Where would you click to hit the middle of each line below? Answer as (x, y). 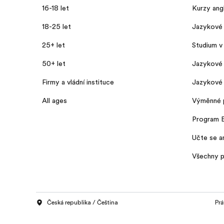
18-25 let (56, 26)
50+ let (54, 63)
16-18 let (55, 8)
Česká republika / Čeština (82, 202)
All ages (54, 100)
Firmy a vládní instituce (78, 82)
